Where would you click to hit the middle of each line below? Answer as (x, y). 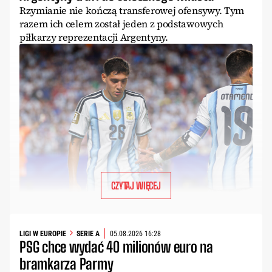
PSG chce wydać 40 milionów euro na (116, 247)
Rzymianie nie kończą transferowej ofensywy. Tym (132, 10)
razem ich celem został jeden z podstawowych (121, 23)
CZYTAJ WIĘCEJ (136, 186)
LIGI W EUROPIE (43, 233)
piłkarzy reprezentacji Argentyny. (94, 37)
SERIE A (88, 233)
